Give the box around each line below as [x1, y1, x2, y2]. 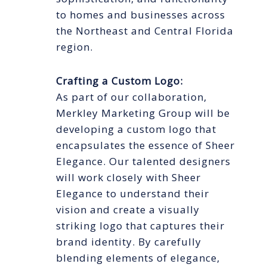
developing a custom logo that [56, 122, 216, 136]
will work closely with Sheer [56, 170, 201, 185]
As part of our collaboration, [56, 90, 207, 104]
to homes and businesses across [56, 8, 225, 22]
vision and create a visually [56, 203, 200, 217]
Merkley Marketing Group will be [56, 106, 230, 120]
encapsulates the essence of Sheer [56, 138, 235, 153]
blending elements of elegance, [56, 251, 220, 265]
